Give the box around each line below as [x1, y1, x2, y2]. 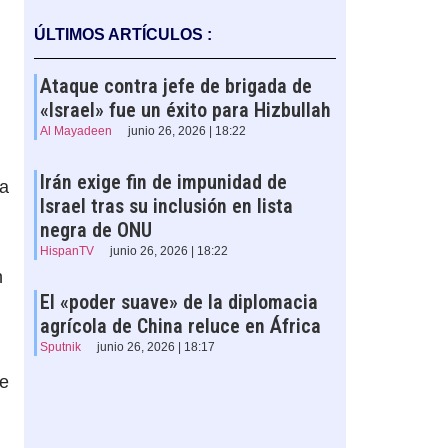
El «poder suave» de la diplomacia [39, 290, 318, 315]
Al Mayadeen [39, 124, 112, 139]
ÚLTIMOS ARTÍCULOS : [33, 26, 212, 44]
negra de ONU [39, 218, 152, 243]
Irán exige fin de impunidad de [39, 170, 287, 195]
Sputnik [39, 340, 81, 355]
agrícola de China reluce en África [39, 314, 321, 339]
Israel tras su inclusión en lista [39, 194, 293, 219]
